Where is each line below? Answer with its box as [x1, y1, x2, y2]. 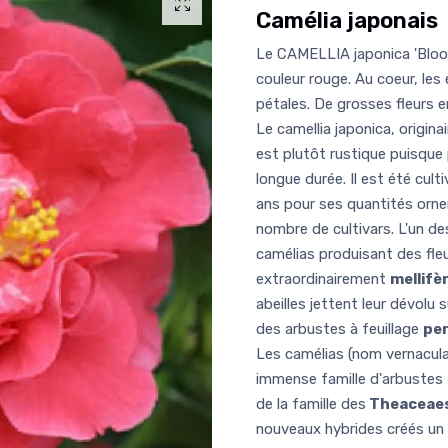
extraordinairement [256, 269, 390, 288]
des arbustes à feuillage [256, 319, 423, 338]
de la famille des [256, 394, 366, 413]
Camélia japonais [256, 6, 438, 34]
